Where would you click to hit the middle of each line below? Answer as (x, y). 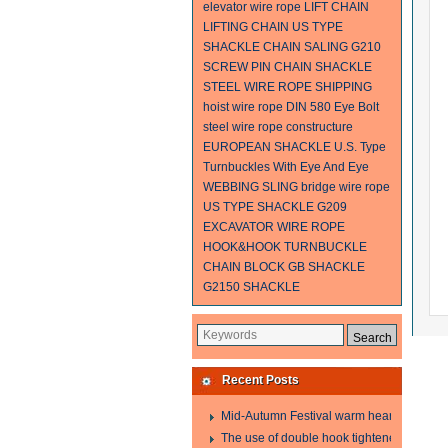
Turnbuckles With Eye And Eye (286, 167)
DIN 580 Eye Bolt (332, 107)
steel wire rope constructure (278, 127)
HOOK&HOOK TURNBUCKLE (285, 247)
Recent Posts (260, 380)
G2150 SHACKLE (251, 287)
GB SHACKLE (326, 267)
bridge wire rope (345, 187)
